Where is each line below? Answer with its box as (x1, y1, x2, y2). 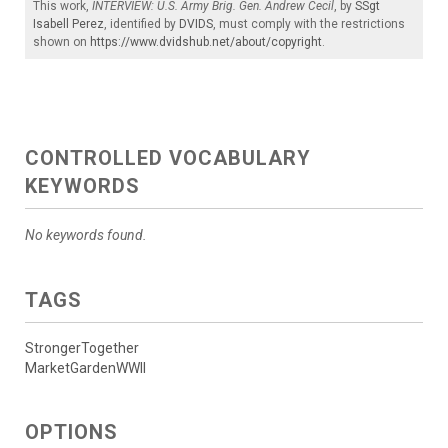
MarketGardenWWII (25, 359, 146, 376)
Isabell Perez (33, 16, 104, 31)
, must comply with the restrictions (213, 16, 405, 31)
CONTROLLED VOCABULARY (25, 145, 311, 170)
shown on (33, 34, 90, 49)
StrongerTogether (25, 339, 139, 356)
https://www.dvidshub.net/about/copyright (90, 34, 322, 49)
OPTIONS (25, 419, 118, 444)
